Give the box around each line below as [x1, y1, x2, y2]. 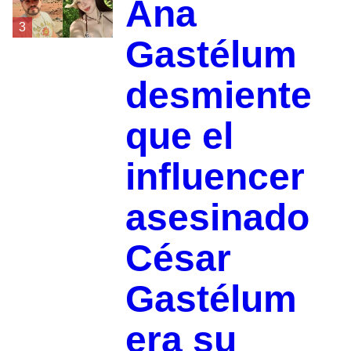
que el [125, 114, 233, 157]
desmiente [125, 74, 312, 116]
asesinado [125, 196, 309, 238]
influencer [125, 155, 305, 197]
